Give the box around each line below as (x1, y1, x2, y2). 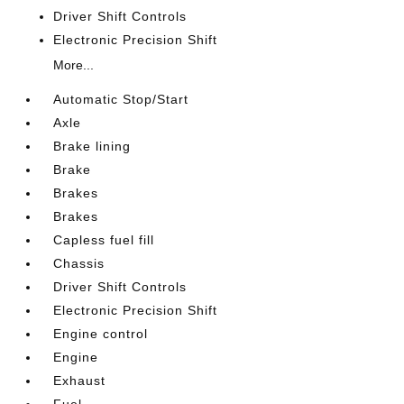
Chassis (53, 255, 106, 271)
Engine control (53, 326, 149, 341)
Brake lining (53, 138, 132, 153)
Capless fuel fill (53, 232, 155, 247)
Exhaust (53, 372, 106, 388)
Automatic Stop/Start (53, 91, 189, 106)
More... (53, 57, 95, 72)
